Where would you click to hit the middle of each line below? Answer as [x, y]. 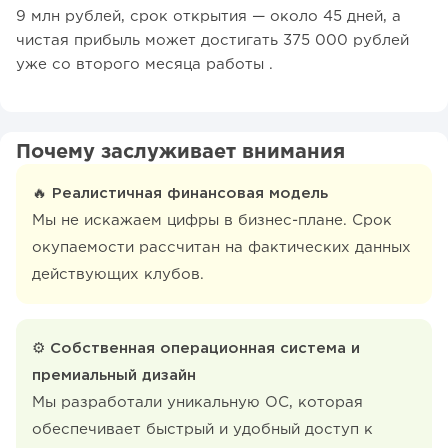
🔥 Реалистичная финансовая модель [180, 193]
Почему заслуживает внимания [180, 151]
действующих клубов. [120, 274]
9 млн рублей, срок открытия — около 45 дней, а [208, 16]
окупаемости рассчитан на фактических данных [221, 247]
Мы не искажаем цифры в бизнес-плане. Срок [212, 220]
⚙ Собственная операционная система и [196, 348]
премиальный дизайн [114, 375]
